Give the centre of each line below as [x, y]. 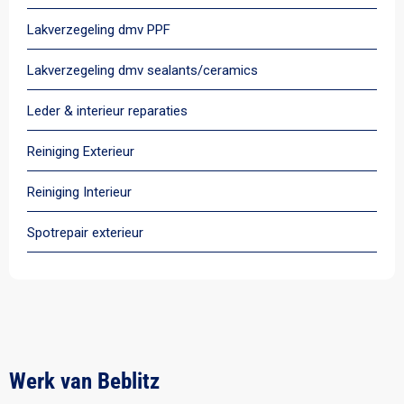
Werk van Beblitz [84, 381]
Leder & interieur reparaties [107, 111]
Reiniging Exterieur [81, 151]
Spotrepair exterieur [85, 233]
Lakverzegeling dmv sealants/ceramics [142, 70]
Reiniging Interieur [79, 192]
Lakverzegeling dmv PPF [99, 30]
